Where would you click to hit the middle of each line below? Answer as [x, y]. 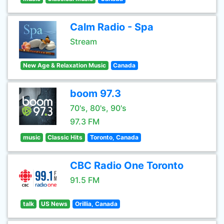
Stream [83, 41]
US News [54, 204]
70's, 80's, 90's [98, 108]
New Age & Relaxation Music [64, 65]
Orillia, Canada [96, 204]
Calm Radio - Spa [112, 27]
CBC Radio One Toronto [127, 165]
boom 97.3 [95, 93]
